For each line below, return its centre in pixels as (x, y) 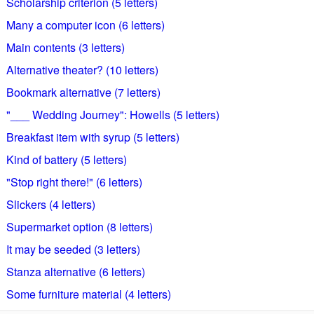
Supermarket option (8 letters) (79, 227)
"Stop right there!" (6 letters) (74, 182)
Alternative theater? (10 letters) (82, 70)
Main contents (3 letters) (65, 47)
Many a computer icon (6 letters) (85, 25)
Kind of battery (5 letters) (66, 159)
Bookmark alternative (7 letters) (83, 92)
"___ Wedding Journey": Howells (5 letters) (112, 115)
